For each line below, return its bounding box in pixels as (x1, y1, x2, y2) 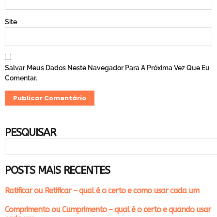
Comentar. (5, 74, 37, 82)
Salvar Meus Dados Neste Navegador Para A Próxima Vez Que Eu (5, 64, 210, 72)
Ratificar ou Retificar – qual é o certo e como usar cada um (5, 186, 199, 195)
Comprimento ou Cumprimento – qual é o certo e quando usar (5, 205, 211, 214)
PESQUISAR (5, 126, 56, 139)
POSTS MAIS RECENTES (5, 164, 110, 177)
